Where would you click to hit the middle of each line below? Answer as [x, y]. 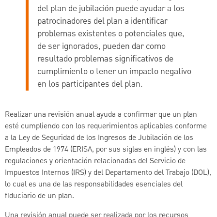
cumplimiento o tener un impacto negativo [114, 72]
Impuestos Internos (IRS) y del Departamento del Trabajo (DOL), [108, 173]
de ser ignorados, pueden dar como [101, 46]
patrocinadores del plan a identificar [102, 21]
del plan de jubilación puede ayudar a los [111, 9]
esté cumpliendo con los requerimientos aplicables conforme [106, 126]
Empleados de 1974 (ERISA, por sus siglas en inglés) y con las [106, 149]
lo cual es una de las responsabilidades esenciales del [94, 184]
